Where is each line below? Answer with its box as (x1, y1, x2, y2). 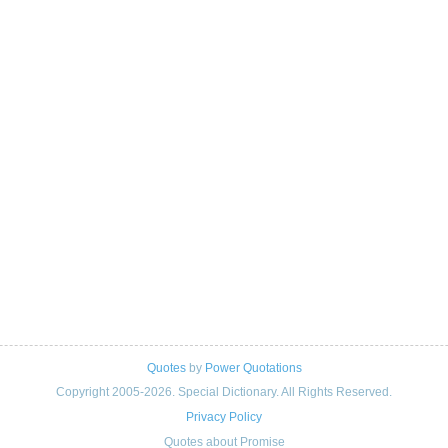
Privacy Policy (186, 410, 262, 425)
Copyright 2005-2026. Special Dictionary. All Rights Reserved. (56, 384, 392, 399)
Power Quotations (204, 361, 302, 376)
